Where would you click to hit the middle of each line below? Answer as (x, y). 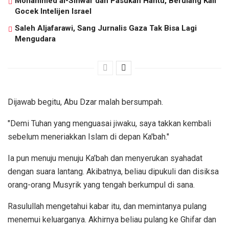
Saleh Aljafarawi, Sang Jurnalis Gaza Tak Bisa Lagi (106, 28)
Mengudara (35, 39)
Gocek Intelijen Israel (53, 11)
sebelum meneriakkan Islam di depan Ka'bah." (88, 136)
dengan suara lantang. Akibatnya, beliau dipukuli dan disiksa (113, 171)
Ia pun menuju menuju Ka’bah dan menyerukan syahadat (105, 158)
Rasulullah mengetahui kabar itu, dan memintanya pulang (107, 206)
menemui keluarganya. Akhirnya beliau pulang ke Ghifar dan (112, 219)
